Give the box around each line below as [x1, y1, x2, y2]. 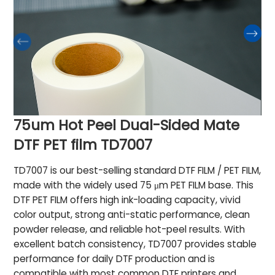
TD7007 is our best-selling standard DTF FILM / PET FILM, [14, 163, 261, 177]
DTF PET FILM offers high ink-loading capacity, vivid [14, 193, 241, 206]
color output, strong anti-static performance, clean [14, 207, 250, 221]
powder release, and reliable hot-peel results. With [14, 222, 246, 236]
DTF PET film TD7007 [14, 135, 153, 155]
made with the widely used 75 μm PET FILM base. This [14, 178, 254, 192]
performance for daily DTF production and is [14, 252, 215, 265]
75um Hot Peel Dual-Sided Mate [14, 115, 240, 136]
